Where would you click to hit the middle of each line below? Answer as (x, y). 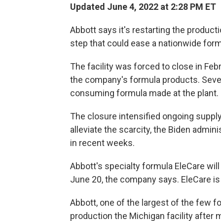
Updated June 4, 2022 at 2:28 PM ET (143, 7)
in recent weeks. (102, 143)
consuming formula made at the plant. (144, 93)
